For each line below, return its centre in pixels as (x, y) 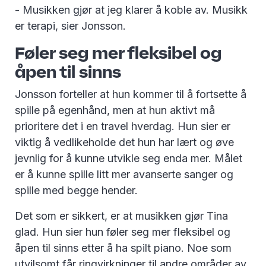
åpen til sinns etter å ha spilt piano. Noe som (123, 248)
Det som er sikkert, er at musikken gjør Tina (121, 216)
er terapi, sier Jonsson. (72, 26)
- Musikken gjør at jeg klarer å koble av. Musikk (131, 10)
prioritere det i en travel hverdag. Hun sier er (123, 126)
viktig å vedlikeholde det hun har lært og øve (124, 142)
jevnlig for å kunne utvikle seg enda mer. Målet (129, 159)
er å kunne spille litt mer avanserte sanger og (124, 175)
